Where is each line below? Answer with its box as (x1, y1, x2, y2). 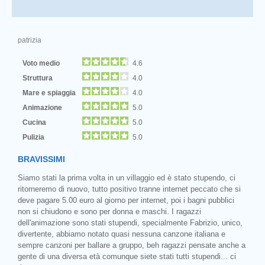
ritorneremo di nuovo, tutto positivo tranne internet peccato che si (18, 184, 241, 193)
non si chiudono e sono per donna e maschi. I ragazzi (18, 206, 201, 216)
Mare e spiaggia (22, 88, 79, 96)
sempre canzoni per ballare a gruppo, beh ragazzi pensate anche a (18, 240, 245, 250)
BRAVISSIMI (18, 154, 65, 164)
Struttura (22, 73, 56, 82)
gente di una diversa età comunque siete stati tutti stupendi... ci (18, 251, 236, 261)
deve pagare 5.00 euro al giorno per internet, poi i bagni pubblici (18, 195, 234, 205)
